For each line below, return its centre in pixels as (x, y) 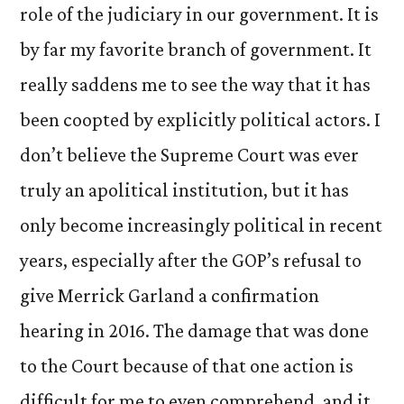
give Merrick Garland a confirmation (170, 295)
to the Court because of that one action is (187, 366)
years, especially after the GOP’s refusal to (191, 260)
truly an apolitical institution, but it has (184, 190)
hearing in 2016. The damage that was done (194, 331)
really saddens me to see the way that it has (195, 84)
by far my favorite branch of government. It (196, 49)
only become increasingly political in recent (201, 225)
